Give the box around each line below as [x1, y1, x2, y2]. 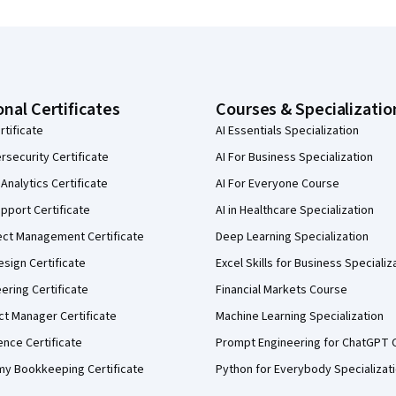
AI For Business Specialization [216, 148, 373, 166]
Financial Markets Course [216, 281, 347, 299]
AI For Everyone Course [216, 175, 339, 193]
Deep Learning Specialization [216, 228, 369, 246]
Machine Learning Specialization [216, 308, 384, 325]
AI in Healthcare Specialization [216, 202, 374, 219]
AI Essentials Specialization [216, 122, 359, 140]
